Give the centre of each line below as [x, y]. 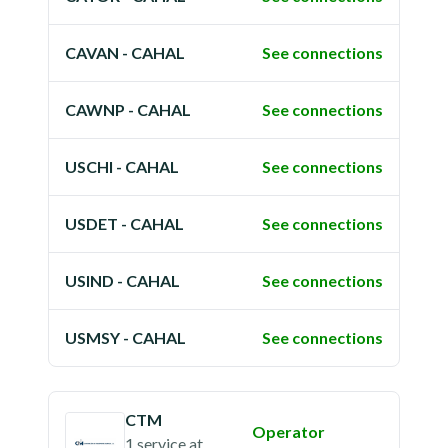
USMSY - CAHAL [125, 337]
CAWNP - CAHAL [128, 109]
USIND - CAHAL [122, 280]
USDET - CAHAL [124, 223]
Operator [288, 431]
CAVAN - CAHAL [125, 52]
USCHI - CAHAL [122, 166]
